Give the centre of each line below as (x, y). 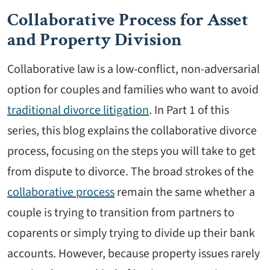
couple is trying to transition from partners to (121, 213)
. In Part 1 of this (189, 111)
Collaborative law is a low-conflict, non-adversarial (133, 70)
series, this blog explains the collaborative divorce (132, 131)
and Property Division (95, 40)
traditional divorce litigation (78, 111)
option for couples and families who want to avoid (133, 90)
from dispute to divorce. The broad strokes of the (130, 172)
